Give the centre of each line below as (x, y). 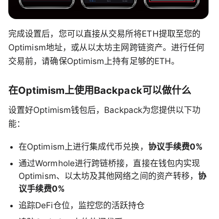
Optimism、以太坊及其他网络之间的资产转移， (109, 176)
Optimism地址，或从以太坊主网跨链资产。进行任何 (107, 48)
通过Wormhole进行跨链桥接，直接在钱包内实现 (109, 164)
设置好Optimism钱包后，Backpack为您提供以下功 (105, 110)
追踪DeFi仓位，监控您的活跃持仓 (82, 206)
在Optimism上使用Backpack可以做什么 (100, 91)
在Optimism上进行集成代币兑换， (83, 147)
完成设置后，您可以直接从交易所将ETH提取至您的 (105, 34)
